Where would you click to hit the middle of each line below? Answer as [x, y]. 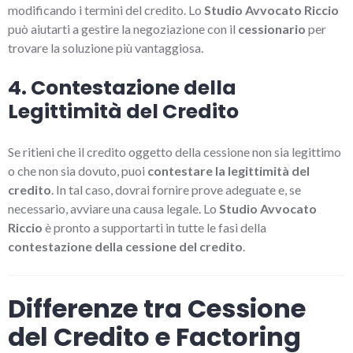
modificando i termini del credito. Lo [106, 9]
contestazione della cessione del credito [125, 246]
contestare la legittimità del [229, 170]
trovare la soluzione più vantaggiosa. [106, 47]
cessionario [272, 28]
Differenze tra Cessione [157, 308]
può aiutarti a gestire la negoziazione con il [123, 28]
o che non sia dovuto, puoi [78, 170]
